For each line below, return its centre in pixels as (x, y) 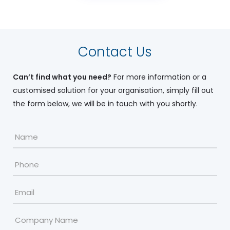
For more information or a (159, 77)
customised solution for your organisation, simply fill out (113, 90)
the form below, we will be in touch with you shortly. (105, 103)
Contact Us (115, 52)
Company (33, 208)
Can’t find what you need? (62, 77)
